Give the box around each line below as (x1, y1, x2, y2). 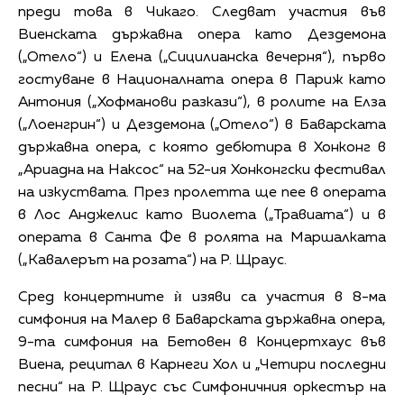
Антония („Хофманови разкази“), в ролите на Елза (18, 95, 386, 110)
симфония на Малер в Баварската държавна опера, (18, 312, 386, 327)
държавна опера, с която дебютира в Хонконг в (18, 140, 386, 155)
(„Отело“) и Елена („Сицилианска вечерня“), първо (18, 50, 386, 65)
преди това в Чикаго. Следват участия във (18, 5, 386, 20)
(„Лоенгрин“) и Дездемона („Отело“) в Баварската (18, 117, 386, 133)
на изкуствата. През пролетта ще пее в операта (18, 185, 386, 200)
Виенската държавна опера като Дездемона (18, 27, 386, 42)
